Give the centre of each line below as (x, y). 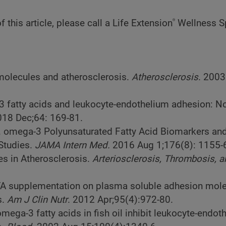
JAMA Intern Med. (72, 146)
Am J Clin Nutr (37, 200)
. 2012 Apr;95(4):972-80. (120, 200)
